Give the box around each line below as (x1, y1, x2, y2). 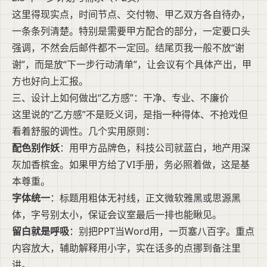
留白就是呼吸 (12, 225, 69, 238)
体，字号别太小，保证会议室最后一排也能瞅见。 (12, 208, 222, 222)
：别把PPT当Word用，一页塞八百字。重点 (69, 225, 254, 238)
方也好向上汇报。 (12, 74, 88, 88)
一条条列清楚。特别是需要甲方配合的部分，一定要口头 (12, 24, 250, 38)
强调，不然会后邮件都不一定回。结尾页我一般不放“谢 (12, 41, 244, 55)
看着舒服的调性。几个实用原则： (12, 125, 155, 138)
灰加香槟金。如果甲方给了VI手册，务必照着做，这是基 (12, 158, 250, 172)
